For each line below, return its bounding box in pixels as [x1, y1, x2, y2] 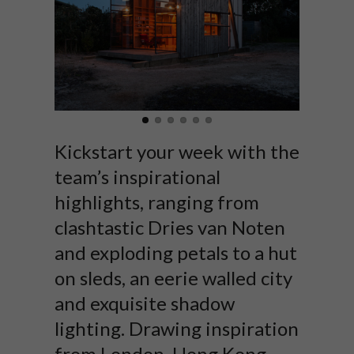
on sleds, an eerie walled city [55, 266, 292, 289]
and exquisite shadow [55, 292, 235, 314]
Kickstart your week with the [55, 140, 299, 163]
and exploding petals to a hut [55, 241, 297, 264]
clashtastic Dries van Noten [55, 216, 285, 239]
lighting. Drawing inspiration [55, 317, 299, 340]
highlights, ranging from [55, 190, 259, 213]
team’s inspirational [55, 165, 220, 188]
